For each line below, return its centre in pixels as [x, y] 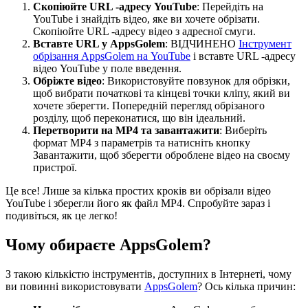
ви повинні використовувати [75, 287]
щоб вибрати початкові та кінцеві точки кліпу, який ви [162, 93]
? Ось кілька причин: [246, 287]
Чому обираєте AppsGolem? [108, 245]
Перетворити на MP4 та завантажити [126, 131]
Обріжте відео [67, 81]
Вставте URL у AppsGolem [99, 44]
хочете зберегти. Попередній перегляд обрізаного [149, 106]
